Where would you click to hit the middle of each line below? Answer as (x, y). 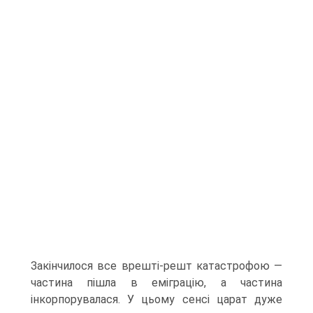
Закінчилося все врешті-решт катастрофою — (156, 265)
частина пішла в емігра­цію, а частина (156, 282)
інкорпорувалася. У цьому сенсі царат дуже (156, 299)
